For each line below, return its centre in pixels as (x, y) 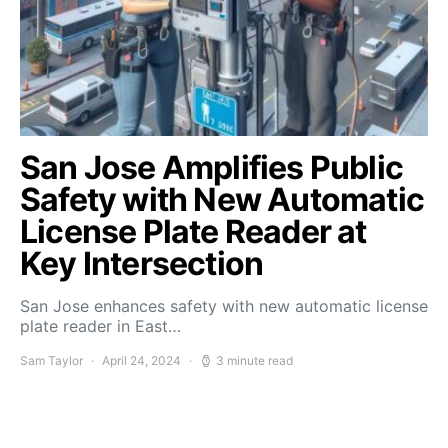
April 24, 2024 (141, 360)
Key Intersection (142, 263)
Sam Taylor (51, 360)
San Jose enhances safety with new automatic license (224, 306)
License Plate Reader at (193, 231)
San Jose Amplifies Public (212, 167)
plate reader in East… (100, 326)
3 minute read (254, 360)
